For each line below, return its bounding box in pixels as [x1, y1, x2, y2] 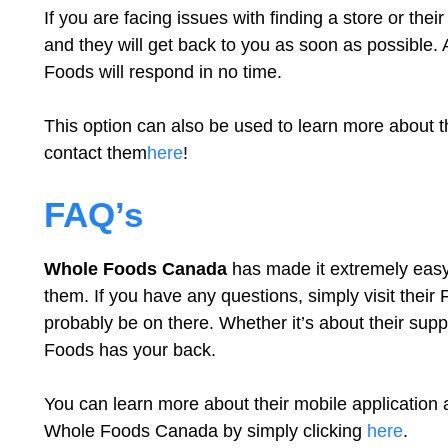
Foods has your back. [44, 340, 216, 360]
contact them [44, 143, 147, 163]
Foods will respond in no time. [44, 62, 282, 82]
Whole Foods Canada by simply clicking [44, 421, 367, 441]
